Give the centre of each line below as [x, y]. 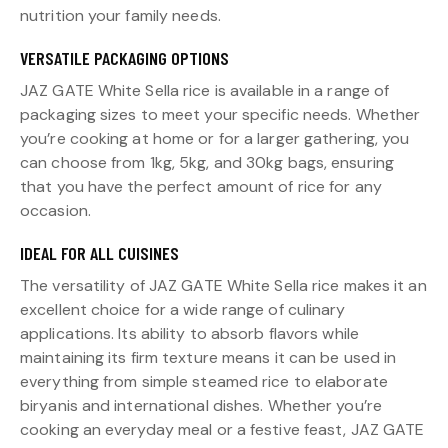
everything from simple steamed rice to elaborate [204, 382]
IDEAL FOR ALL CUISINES [99, 253]
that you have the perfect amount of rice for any [201, 187]
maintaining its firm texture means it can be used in [208, 358]
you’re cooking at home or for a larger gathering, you [215, 139]
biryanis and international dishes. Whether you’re [201, 406]
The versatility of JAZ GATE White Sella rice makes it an [223, 286]
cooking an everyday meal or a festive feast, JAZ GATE [222, 430]
